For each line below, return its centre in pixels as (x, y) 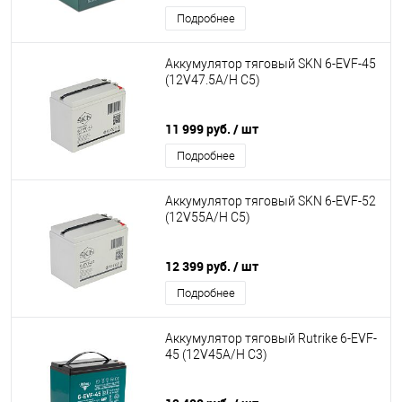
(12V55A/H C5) (208, 218)
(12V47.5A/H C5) (213, 80)
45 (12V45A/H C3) (216, 355)
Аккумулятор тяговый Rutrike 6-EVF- (271, 339)
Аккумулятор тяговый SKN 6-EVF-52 (271, 201)
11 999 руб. (199, 129)
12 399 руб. (199, 266)
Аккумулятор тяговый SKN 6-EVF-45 (271, 64)
